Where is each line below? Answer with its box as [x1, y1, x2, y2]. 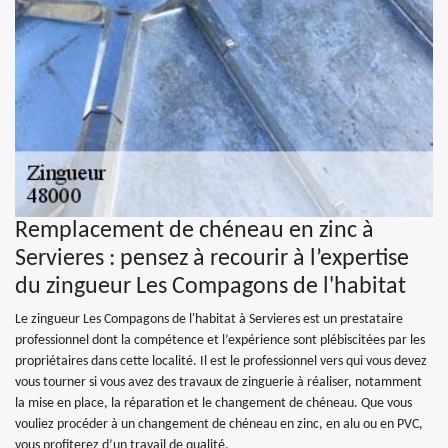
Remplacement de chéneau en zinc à [15, 219, 374, 243]
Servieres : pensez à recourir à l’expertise [15, 247, 409, 271]
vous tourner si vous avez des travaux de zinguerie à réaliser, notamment [15, 375, 422, 390]
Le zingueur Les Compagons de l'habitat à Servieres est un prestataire [15, 312, 403, 327]
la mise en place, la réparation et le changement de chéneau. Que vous [15, 396, 412, 411]
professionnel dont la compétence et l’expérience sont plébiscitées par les [15, 333, 425, 348]
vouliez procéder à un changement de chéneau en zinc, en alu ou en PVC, [15, 417, 423, 432]
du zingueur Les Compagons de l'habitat [15, 275, 406, 299]
